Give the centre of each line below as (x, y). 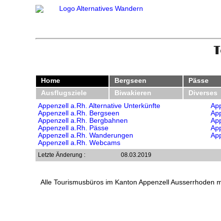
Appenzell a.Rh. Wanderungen (86, 135)
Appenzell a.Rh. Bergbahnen (83, 120)
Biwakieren (133, 93)
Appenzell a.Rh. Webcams (79, 143)
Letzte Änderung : (62, 155)
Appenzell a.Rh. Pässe (73, 128)
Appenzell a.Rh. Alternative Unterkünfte (99, 106)
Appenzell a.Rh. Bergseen (79, 113)
